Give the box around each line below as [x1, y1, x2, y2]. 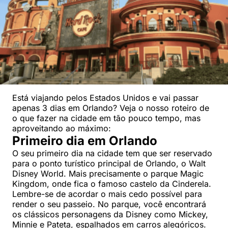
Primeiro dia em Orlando [12, 133, 157, 149]
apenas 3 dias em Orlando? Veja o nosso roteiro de [12, 103, 209, 113]
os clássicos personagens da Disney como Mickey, [12, 209, 208, 220]
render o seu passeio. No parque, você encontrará [12, 199, 206, 210]
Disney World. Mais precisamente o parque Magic [12, 168, 204, 179]
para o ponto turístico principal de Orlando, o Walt [12, 158, 206, 169]
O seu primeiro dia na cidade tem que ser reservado [12, 148, 212, 159]
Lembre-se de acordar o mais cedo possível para [12, 189, 202, 199]
